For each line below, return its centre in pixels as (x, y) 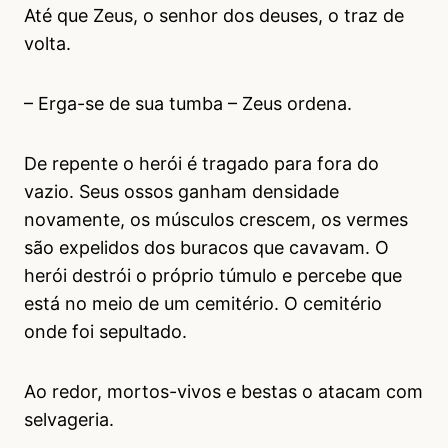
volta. (47, 44)
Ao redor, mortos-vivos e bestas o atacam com (223, 392)
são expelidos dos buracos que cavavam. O (206, 248)
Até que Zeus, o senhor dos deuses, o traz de (214, 16)
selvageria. (69, 420)
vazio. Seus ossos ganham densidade (181, 192)
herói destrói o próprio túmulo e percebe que (213, 276)
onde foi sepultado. (105, 332)
